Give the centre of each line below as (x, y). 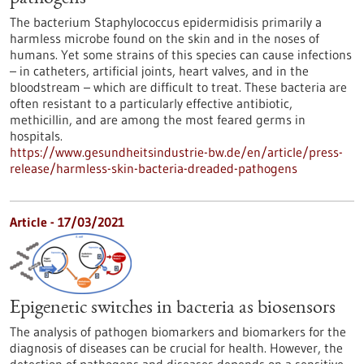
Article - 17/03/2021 (67, 222)
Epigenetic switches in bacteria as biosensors (173, 309)
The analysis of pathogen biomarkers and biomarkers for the (178, 331)
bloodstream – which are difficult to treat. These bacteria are (178, 87)
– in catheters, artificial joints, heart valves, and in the (159, 71)
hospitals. (36, 136)
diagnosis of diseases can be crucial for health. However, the (176, 348)
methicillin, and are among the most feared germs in (158, 119)
